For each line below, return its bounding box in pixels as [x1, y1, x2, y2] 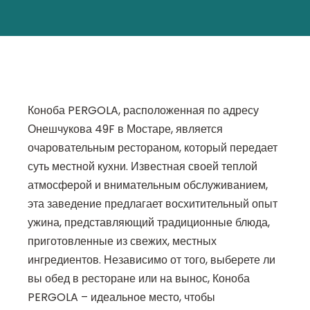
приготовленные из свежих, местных [28, 233, 217, 250]
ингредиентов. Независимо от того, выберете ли [28, 252, 275, 268]
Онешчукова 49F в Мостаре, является [28, 121, 223, 138]
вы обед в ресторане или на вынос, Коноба [28, 271, 250, 287]
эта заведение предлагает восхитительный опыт [28, 196, 277, 212]
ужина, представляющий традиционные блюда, [28, 215, 270, 231]
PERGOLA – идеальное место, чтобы [28, 289, 215, 306]
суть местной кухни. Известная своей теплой [28, 158, 257, 175]
